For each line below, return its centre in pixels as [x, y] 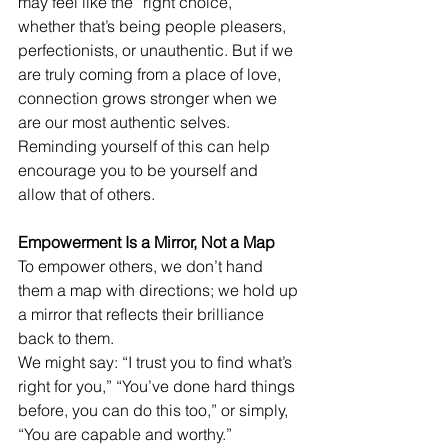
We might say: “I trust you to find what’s [157, 362]
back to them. [66, 338]
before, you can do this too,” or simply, [155, 410]
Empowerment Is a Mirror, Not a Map [146, 242]
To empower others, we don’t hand [142, 266]
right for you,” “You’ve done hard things [158, 386]
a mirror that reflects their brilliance [143, 314]
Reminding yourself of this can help [146, 146]
